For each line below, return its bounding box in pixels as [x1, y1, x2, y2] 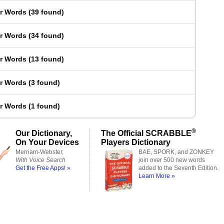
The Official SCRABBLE [101, 128, 191, 137]
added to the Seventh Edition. [138, 164, 218, 171]
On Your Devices [15, 137, 79, 146]
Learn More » [138, 172, 175, 179]
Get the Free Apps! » [15, 164, 70, 171]
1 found [31, 102, 57, 110]
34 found [31, 31, 61, 39]
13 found [31, 55, 61, 63]
